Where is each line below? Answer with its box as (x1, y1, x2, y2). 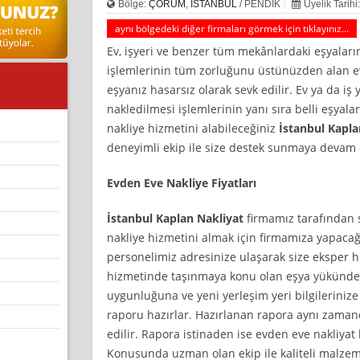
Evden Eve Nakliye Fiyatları (106, 174, 260, 190)
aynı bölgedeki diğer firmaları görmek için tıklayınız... (114, 21, 349, 35)
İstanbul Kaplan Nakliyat (106, 210, 243, 226)
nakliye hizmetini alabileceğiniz (106, 120, 279, 136)
